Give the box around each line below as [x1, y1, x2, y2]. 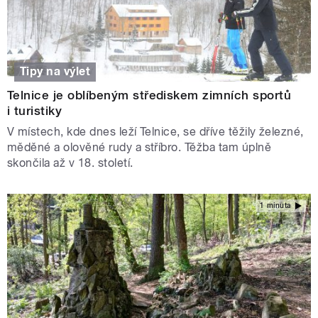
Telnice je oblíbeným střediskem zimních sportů [7, 88, 292, 103]
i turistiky [7, 104, 62, 119]
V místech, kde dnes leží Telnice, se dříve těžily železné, [7, 125, 304, 139]
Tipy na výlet [20, 65, 91, 79]
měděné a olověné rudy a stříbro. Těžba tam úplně [7, 141, 272, 155]
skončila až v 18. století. [7, 156, 133, 170]
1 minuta [259, 201, 292, 209]
